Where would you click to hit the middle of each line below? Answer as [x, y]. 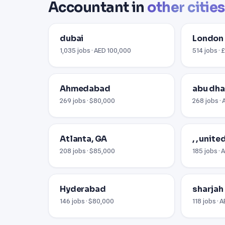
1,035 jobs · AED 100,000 [95, 50]
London [208, 38]
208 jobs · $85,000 [87, 150]
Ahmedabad [85, 89]
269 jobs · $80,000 [87, 100]
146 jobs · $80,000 [87, 201]
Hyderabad [83, 189]
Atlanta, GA [84, 139]
